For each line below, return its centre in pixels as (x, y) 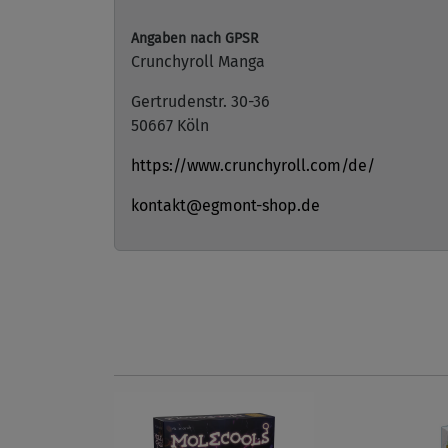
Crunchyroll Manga (198, 61)
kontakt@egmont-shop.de (225, 205)
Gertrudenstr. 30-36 (200, 101)
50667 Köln (170, 125)
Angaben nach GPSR (194, 38)
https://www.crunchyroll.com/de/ (253, 165)
